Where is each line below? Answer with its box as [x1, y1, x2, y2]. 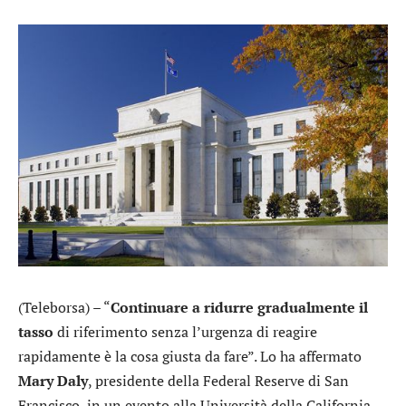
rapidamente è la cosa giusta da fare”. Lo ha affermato [18, 345, 362, 366]
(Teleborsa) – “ [18, 296, 111, 317]
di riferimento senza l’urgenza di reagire [53, 321, 317, 342]
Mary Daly [18, 370, 88, 391]
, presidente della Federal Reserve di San [88, 370, 349, 391]
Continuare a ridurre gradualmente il [111, 296, 368, 317]
